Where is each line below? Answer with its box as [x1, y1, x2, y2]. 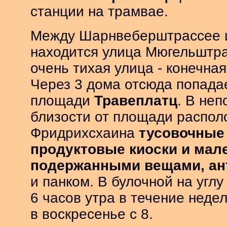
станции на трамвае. [30, 4, 168, 20]
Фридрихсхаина [30, 125, 139, 141]
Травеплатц [94, 93, 177, 109]
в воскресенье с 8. [30, 206, 153, 222]
